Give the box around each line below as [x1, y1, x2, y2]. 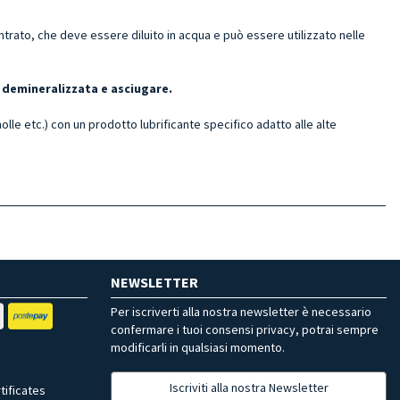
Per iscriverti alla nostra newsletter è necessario [111, 303, 371, 320]
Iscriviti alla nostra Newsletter [169, 379, 329, 396]
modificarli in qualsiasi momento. [111, 338, 285, 355]
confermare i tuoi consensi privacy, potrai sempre [111, 321, 379, 337]
